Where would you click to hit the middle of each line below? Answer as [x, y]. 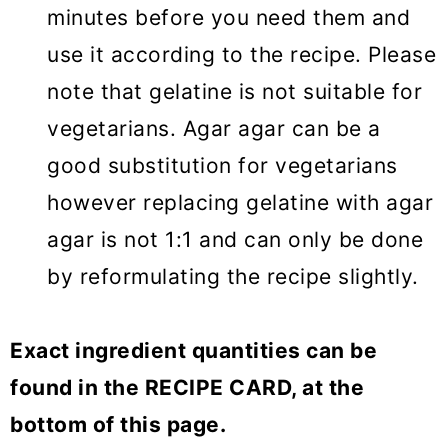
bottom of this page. [118, 425]
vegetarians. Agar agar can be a [214, 129]
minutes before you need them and [228, 18]
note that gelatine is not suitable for [234, 92]
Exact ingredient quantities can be [193, 351]
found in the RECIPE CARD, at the [187, 388]
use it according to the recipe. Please [241, 55]
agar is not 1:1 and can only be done [235, 240]
